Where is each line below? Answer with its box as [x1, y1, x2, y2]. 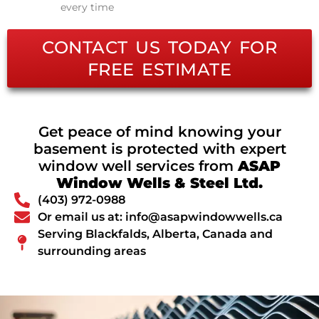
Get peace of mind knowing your [38, 123, 281, 141]
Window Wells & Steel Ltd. [56, 174, 263, 192]
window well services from [38, 157, 238, 175]
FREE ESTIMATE [87, 59, 232, 80]
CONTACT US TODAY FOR [42, 37, 277, 58]
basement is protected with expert [33, 140, 286, 158]
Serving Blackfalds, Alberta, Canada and [37, 227, 273, 241]
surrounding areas [37, 244, 146, 258]
